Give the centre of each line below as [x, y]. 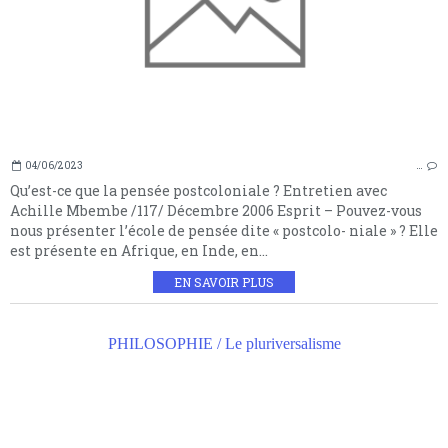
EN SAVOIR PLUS [224, 282]
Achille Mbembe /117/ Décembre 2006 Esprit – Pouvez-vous [216, 211]
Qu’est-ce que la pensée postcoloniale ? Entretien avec [198, 191]
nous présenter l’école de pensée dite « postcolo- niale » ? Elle [224, 231]
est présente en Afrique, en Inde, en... [139, 251]
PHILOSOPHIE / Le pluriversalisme [224, 344]
